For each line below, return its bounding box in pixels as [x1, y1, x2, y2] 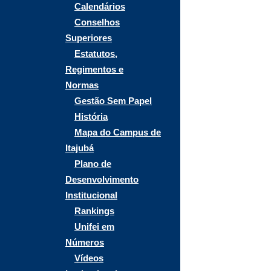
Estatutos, [74, 48, 117, 59]
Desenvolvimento [65, 174, 139, 184]
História [74, 111, 108, 122]
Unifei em [74, 221, 114, 232]
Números [65, 237, 104, 247]
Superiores [65, 33, 112, 43]
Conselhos [74, 17, 120, 27]
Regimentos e [65, 64, 123, 74]
